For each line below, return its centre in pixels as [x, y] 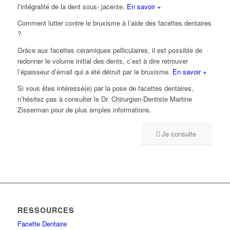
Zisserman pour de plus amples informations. [84, 110]
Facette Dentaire [42, 224]
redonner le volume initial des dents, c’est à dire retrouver [102, 61]
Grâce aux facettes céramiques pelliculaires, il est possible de [110, 50]
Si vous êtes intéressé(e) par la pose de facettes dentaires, [105, 88]
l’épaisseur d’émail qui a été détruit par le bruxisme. [95, 72]
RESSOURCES [46, 210]
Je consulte [179, 134]
